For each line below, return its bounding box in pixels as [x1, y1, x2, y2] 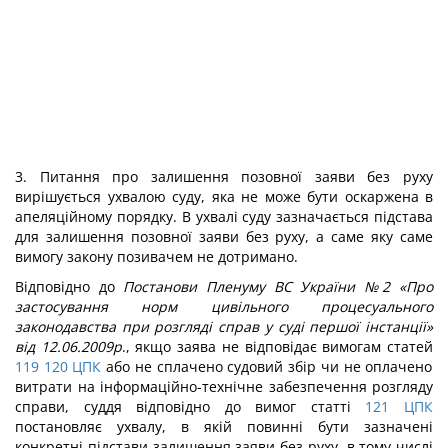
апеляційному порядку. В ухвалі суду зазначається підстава [15, 207, 433, 226]
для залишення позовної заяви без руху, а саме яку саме [15, 227, 433, 246]
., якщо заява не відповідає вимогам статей [121, 337, 434, 356]
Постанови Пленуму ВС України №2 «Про [123, 277, 433, 296]
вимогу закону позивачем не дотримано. [15, 247, 298, 266]
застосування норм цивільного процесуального [15, 297, 433, 316]
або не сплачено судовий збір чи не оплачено [101, 357, 433, 376]
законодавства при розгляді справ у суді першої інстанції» [15, 317, 433, 336]
